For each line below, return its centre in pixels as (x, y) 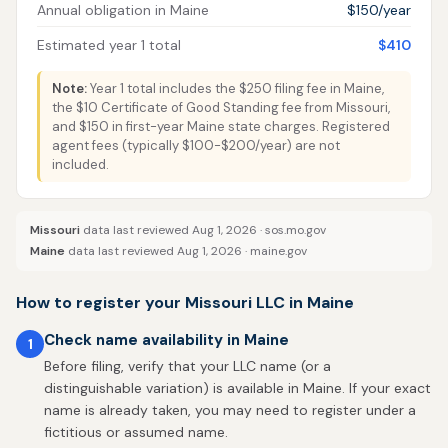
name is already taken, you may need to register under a (230, 410)
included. (80, 164)
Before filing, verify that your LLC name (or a (187, 366)
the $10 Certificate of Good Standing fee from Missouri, (221, 107)
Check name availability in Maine (166, 340)
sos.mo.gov (295, 230)
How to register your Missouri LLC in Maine (185, 302)
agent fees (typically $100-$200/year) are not (196, 145)
